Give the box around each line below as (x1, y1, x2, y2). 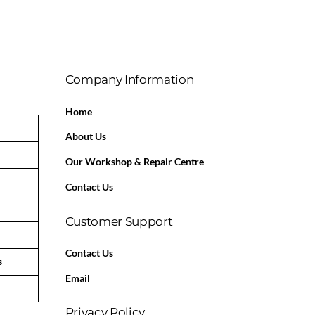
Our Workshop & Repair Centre (65, 156, 204, 168)
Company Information (65, 72, 194, 87)
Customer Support (65, 214, 173, 229)
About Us (65, 131, 106, 143)
